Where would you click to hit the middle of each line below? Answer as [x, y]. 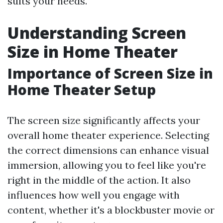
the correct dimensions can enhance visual [108, 150]
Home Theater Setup [82, 90]
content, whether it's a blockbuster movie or [111, 210]
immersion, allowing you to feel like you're [107, 165]
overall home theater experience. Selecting [108, 135]
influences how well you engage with [94, 195]
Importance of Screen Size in [110, 73]
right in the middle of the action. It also [99, 180]
